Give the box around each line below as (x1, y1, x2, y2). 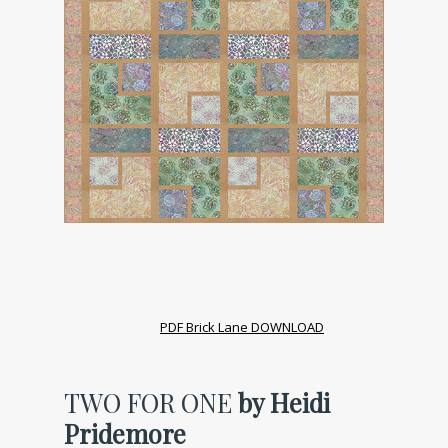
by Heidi (238, 384, 330, 419)
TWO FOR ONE (64, 384, 238, 419)
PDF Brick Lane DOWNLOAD (160, 317, 324, 336)
